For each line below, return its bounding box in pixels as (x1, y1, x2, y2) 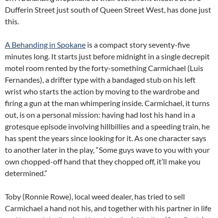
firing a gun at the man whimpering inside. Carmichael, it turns (5, 98, 210, 108)
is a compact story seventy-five (86, 40, 190, 49)
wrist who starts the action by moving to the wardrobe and (5, 87, 200, 96)
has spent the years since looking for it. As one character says (5, 133, 206, 143)
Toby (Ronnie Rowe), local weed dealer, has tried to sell (5, 192, 185, 201)
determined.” (5, 168, 47, 178)
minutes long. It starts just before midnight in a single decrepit (5, 52, 210, 61)
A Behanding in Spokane (5, 40, 86, 49)
